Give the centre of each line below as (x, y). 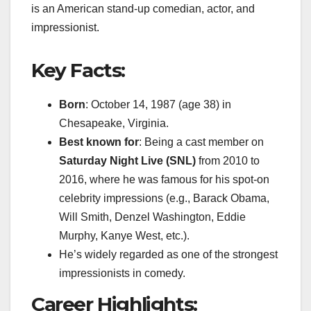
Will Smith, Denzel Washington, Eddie (152, 217)
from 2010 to (228, 160)
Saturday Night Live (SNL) (127, 160)
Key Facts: (78, 70)
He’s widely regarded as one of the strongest (168, 254)
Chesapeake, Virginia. (114, 123)
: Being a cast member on (201, 142)
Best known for (99, 142)
